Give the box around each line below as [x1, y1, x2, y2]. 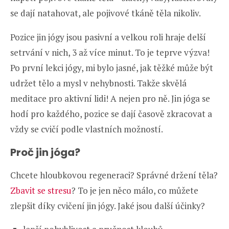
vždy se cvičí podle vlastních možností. [10, 123, 163, 135]
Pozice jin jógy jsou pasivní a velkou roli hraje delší [10, 31, 206, 43]
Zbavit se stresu [10, 184, 72, 196]
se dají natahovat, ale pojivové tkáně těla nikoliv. [10, 7, 201, 19]
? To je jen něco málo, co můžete [72, 184, 198, 196]
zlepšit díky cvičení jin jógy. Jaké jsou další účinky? [10, 199, 205, 212]
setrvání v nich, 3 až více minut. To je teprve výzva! [10, 46, 210, 58]
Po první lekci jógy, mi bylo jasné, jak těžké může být [10, 61, 213, 74]
